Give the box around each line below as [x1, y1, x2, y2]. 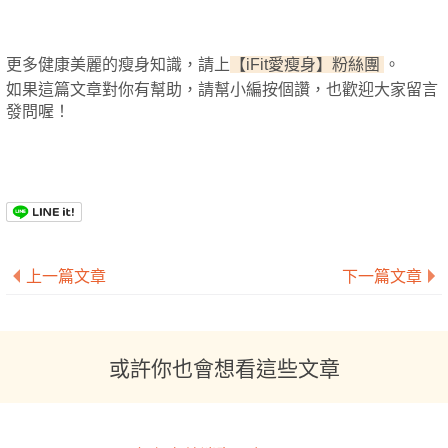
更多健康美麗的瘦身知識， [6, 56, 198, 73]
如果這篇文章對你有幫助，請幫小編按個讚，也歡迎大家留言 [6, 81, 438, 98]
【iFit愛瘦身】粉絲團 [230, 56, 384, 73]
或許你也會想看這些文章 [108, 352, 340, 382]
